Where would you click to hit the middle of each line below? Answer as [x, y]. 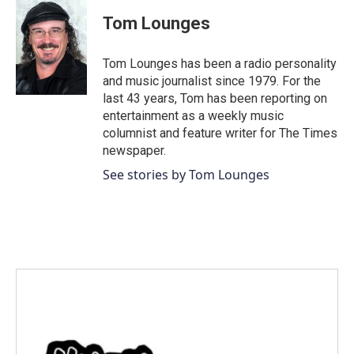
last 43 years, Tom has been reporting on [215, 99]
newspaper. [134, 151]
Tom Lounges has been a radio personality [220, 64]
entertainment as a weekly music [193, 116]
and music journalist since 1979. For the [212, 81]
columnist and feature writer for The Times [220, 134]
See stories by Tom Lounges [186, 175]
